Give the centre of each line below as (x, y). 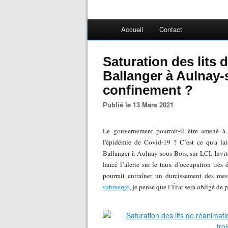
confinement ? (148, 90)
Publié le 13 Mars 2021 (140, 105)
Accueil (132, 29)
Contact (171, 29)
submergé (116, 187)
